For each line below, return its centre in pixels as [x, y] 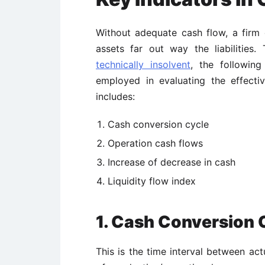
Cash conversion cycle [158, 124]
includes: [115, 96]
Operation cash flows [155, 143]
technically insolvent [143, 64]
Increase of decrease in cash [172, 162]
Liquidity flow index [152, 181]
